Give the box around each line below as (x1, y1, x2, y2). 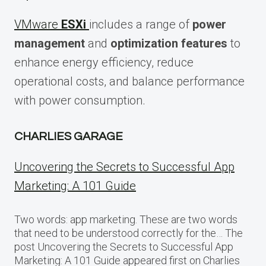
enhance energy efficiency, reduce (14, 55, 194, 70)
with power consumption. (14, 93, 145, 108)
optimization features (110, 36, 227, 51)
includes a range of (89, 17, 192, 32)
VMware (14, 17, 61, 32)
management (14, 36, 85, 51)
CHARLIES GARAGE (14, 131, 123, 143)
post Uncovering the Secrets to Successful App (14, 240, 233, 254)
